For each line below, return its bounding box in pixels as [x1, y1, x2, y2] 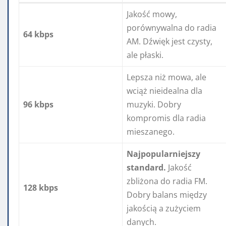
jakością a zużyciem [127, 203, 201, 214]
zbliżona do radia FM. [127, 176, 207, 187]
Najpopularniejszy [127, 148, 200, 160]
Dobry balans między [127, 189, 207, 201]
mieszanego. [127, 126, 175, 138]
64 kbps [23, 29, 53, 40]
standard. [127, 162, 166, 174]
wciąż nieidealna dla [127, 85, 202, 97]
